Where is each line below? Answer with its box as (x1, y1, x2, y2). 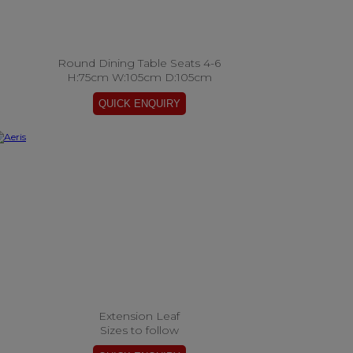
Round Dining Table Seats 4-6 (58, 56, 221, 70)
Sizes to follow (99, 323, 179, 337)
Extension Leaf (98, 309, 180, 323)
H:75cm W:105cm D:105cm (66, 70, 212, 84)
